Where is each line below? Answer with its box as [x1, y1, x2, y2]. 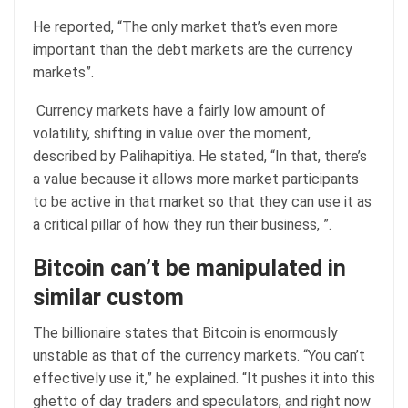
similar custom [33, 283, 189, 311]
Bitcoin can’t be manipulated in [33, 254, 346, 281]
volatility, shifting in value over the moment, [33, 124, 311, 142]
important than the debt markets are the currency [33, 40, 352, 58]
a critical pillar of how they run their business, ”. [33, 215, 331, 233]
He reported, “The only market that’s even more [33, 17, 338, 36]
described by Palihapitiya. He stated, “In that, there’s [33, 147, 367, 165]
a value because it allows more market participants [33, 169, 359, 188]
